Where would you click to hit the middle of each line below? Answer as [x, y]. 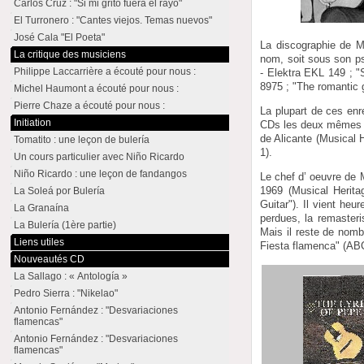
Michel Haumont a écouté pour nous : [97, 89]
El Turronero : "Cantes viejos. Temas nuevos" [113, 20]
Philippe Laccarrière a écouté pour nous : [105, 71]
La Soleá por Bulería [60, 191]
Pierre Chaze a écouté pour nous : [90, 106]
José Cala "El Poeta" [60, 37]
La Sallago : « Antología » [71, 276]
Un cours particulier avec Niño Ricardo [100, 157]
